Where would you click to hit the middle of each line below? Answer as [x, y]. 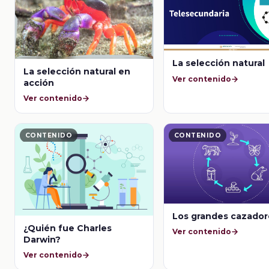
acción [39, 83]
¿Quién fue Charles [68, 228]
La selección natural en [77, 71]
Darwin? [42, 239]
